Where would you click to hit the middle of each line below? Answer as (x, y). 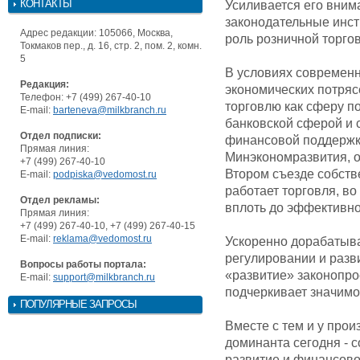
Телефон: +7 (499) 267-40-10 (86, 97)
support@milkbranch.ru (104, 277)
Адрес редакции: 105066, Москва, (96, 33)
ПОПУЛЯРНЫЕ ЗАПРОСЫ (78, 304)
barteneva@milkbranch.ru (110, 110)
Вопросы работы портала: (83, 264)
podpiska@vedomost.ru (105, 174)
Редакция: (45, 84)
